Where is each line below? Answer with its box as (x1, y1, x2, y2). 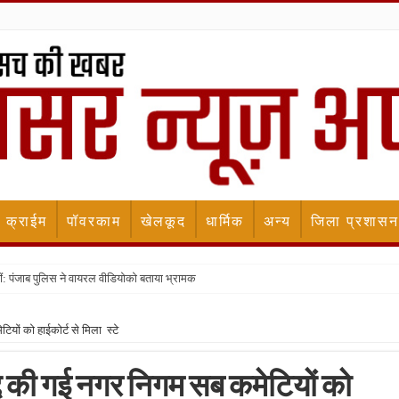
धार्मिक (206, 213, 244, 231)
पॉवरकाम (67, 213, 121, 231)
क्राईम (6, 213, 47, 231)
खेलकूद (141, 213, 186, 231)
